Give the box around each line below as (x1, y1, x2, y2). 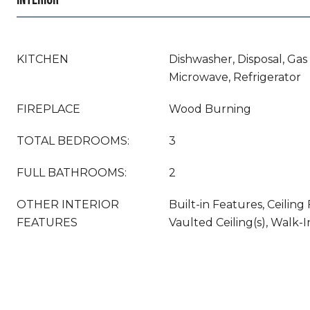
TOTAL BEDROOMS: (17, 134, 129, 147)
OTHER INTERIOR (17, 198, 119, 211)
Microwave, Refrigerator (169, 71, 301, 84)
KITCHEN (17, 53, 69, 66)
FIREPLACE (17, 102, 80, 116)
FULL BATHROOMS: (17, 166, 127, 179)
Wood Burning (169, 102, 251, 116)
